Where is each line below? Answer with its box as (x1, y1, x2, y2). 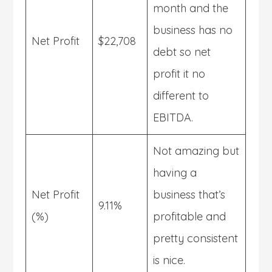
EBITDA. (153, 110, 194, 124)
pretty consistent (153, 231, 239, 245)
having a (153, 165, 197, 180)
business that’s (153, 187, 226, 202)
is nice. (153, 253, 186, 267)
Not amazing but (153, 143, 240, 158)
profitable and (153, 209, 226, 223)
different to (153, 88, 209, 103)
